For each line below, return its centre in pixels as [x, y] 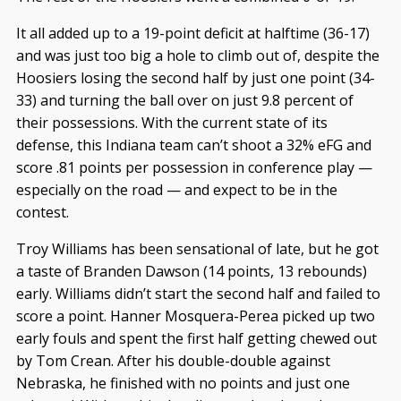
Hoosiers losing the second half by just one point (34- [195, 77]
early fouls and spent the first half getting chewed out [196, 338]
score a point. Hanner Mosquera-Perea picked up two [195, 316]
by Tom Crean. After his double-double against [173, 360]
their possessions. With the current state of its [171, 122]
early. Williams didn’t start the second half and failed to [198, 293]
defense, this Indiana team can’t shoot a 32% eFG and [193, 145]
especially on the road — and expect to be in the [176, 189]
